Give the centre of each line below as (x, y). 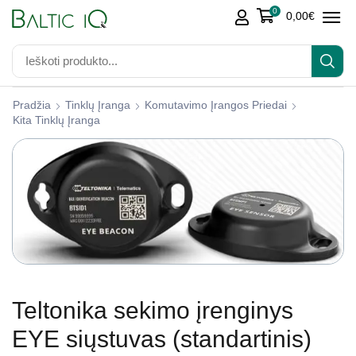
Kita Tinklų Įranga (56, 120)
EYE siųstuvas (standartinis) (162, 339)
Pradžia (32, 105)
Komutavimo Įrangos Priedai (216, 105)
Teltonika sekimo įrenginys (153, 310)
